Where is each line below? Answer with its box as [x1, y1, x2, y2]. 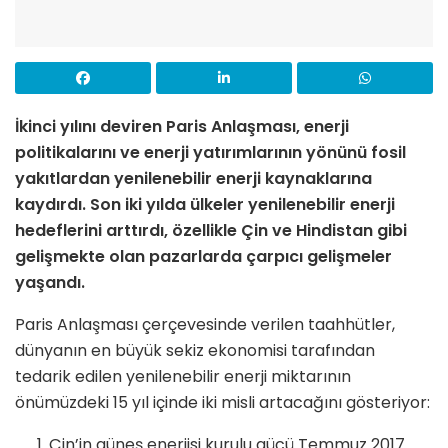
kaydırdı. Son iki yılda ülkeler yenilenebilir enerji [15, 192, 395, 216]
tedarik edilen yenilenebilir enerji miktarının [15, 364, 351, 388]
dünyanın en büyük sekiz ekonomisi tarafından [15, 338, 375, 362]
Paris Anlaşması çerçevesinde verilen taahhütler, [15, 312, 395, 336]
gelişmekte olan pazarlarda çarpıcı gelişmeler [15, 244, 392, 268]
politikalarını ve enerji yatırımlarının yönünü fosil [15, 140, 406, 164]
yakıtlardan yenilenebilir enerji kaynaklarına [15, 166, 372, 190]
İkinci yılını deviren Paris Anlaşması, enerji [15, 114, 349, 138]
